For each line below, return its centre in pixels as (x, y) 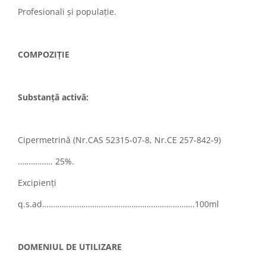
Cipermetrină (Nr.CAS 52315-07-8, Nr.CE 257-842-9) (119, 140)
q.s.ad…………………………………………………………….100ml (118, 204)
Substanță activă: (53, 97)
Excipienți (37, 183)
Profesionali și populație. (67, 12)
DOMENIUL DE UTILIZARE (70, 247)
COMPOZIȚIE (44, 55)
